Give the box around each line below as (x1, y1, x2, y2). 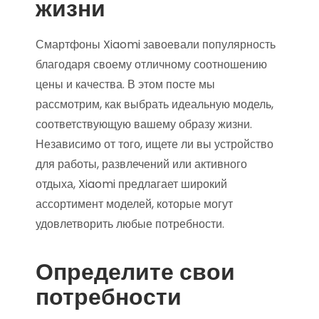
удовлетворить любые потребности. (36, 216, 224, 232)
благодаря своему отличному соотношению (36, 56, 267, 73)
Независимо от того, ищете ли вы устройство (36, 136, 273, 152)
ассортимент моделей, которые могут (36, 196, 233, 212)
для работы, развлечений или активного (36, 156, 247, 172)
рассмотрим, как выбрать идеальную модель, (36, 96, 273, 113)
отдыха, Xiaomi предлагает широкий (36, 176, 227, 192)
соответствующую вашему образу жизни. (36, 116, 252, 132)
